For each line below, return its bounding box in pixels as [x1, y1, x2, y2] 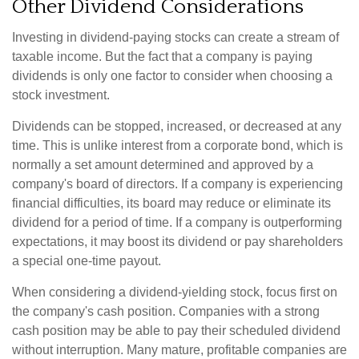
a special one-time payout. [12, 254, 161, 268]
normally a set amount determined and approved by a [12, 158, 313, 171]
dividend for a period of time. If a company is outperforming [12, 216, 342, 229]
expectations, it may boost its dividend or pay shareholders [12, 235, 343, 248]
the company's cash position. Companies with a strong [12, 305, 320, 318]
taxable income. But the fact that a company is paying [12, 50, 313, 63]
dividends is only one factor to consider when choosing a [12, 69, 333, 83]
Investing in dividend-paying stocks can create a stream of [12, 30, 339, 44]
